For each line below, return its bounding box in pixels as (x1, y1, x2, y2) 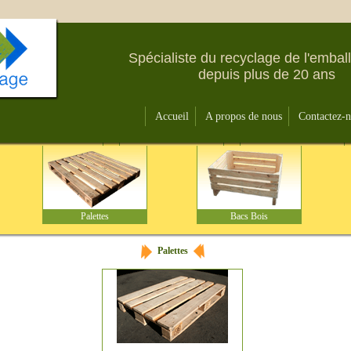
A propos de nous (205, 110, 282, 122)
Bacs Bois (230, 211, 268, 222)
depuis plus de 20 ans (197, 67, 335, 82)
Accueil (155, 110, 189, 122)
